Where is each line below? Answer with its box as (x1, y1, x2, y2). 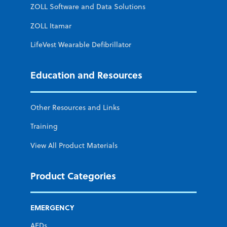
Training (30, 121, 58, 132)
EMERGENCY (30, 202, 74, 213)
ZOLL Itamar (30, 20, 71, 31)
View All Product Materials (30, 140, 118, 150)
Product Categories (30, 168, 116, 182)
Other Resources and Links (30, 102, 120, 113)
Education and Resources (30, 67, 142, 82)
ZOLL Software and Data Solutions (30, 2, 145, 12)
